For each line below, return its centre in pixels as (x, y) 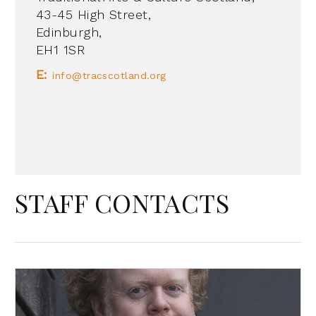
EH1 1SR (61, 49)
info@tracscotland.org (109, 75)
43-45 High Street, (94, 14)
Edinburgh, (69, 32)
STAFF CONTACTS (122, 202)
